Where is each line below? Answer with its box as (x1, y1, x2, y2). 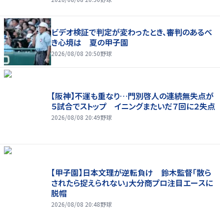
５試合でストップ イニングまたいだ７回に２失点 (51, 100, 215, 112)
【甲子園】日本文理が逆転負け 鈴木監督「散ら (51, 166, 211, 179)
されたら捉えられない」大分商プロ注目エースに (51, 177, 213, 189)
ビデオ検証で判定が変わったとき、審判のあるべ (51, 26, 212, 38)
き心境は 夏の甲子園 (51, 36, 128, 48)
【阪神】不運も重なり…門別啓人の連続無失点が (51, 90, 214, 102)
